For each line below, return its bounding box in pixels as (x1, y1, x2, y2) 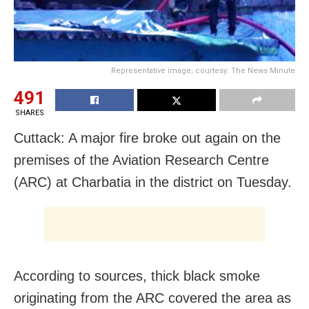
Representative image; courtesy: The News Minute (111, 66, 295, 76)
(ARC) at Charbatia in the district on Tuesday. (14, 175, 292, 190)
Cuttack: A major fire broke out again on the (14, 130, 281, 146)
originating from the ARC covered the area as (14, 290, 291, 306)
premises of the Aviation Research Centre (14, 152, 269, 168)
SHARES (14, 108, 44, 118)
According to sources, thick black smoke (14, 268, 260, 284)
